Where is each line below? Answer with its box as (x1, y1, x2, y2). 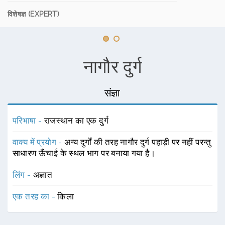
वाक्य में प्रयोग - (13, 137, 65, 147)
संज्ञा (104, 87, 121, 99)
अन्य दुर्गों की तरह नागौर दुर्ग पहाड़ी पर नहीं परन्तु (64, 137, 211, 147)
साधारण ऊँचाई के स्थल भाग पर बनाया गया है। (13, 148, 155, 158)
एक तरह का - (13, 191, 58, 201)
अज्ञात (33, 170, 53, 180)
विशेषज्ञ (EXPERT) (8, 10, 60, 18)
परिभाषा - (13, 116, 44, 126)
